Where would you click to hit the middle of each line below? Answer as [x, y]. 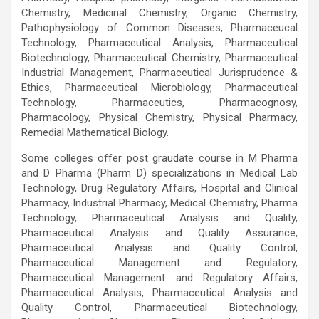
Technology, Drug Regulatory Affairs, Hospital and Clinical [159, 188]
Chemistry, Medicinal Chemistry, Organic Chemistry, [159, 12]
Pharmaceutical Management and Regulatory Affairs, [159, 277]
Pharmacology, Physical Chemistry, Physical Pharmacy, [159, 117]
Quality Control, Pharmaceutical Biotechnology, [159, 307]
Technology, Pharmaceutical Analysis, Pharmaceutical [159, 42]
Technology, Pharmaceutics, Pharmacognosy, [159, 102]
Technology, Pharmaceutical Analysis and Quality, [159, 218]
